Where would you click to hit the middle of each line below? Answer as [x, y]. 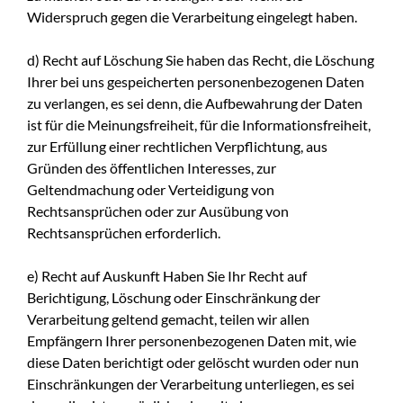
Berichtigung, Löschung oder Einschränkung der [174, 297]
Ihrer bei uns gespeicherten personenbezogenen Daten [196, 81]
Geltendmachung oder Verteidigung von [151, 189]
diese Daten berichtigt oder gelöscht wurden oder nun [193, 362]
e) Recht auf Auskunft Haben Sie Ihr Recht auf [167, 275]
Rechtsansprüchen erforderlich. [124, 232]
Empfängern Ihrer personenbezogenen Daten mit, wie [192, 340]
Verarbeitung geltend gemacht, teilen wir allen [168, 318]
